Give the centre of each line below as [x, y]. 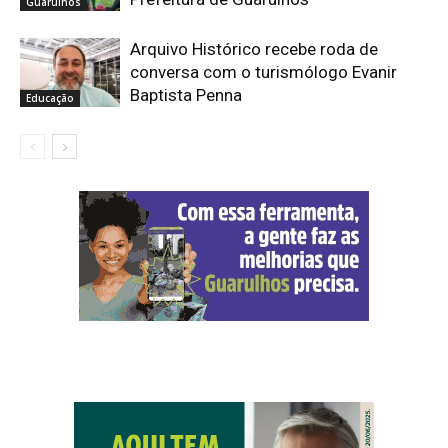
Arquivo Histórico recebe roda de [254, 48]
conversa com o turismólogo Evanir [263, 71]
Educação [50, 97]
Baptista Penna [186, 94]
